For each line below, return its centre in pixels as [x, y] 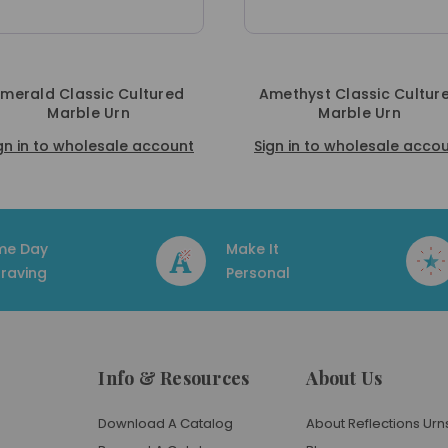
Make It [252, 249]
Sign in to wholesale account [188, 146]
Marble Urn [188, 113]
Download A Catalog [166, 423]
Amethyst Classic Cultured [188, 94]
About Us [344, 378]
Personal [257, 273]
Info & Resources [174, 378]
